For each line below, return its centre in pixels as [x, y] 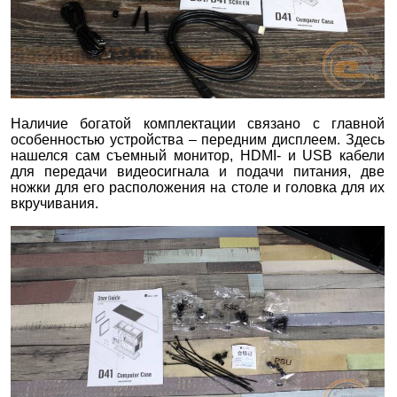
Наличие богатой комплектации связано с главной [198, 123]
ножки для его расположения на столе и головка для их [198, 187]
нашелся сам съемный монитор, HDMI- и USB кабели [198, 155]
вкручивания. [54, 203]
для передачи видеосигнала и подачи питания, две [198, 171]
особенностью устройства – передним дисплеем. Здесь [198, 139]
